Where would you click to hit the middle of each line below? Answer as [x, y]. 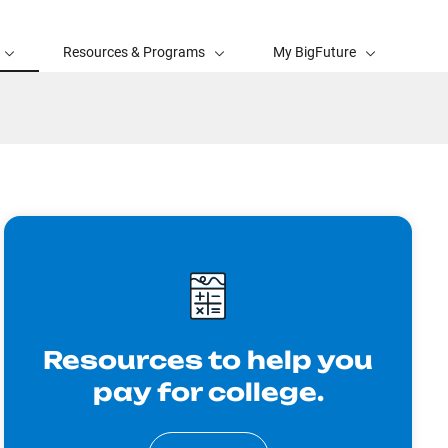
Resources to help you [208, 360]
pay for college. [208, 392]
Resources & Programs [134, 52]
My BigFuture [314, 52]
